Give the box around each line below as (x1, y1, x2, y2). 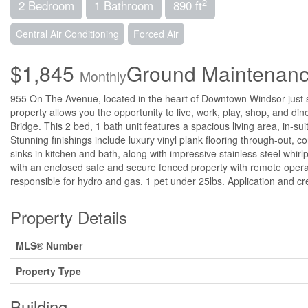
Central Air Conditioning (16, 27, 119, 41)
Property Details (10, 205, 127, 230)
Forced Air (133, 27, 179, 41)
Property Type (16, 264, 81, 278)
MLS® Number (16, 239, 82, 253)
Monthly (80, 67, 126, 87)
